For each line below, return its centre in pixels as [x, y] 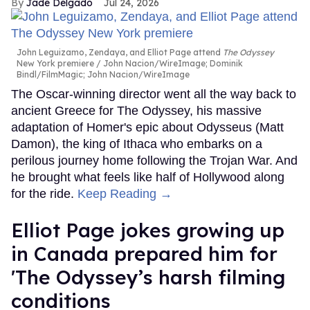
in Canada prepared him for [144, 254]
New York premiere [55, 64]
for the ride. [44, 194]
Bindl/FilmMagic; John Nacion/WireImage [103, 75]
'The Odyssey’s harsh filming [148, 277]
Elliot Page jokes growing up [148, 230]
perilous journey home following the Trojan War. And [154, 161]
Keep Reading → [125, 194]
